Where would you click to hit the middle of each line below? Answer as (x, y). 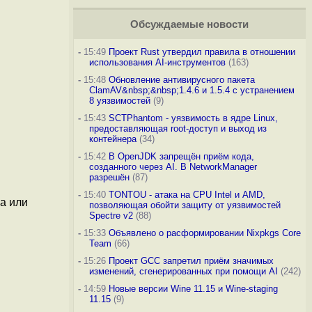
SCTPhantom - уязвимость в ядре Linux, (193, 118)
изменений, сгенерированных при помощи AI (183, 271)
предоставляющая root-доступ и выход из (178, 128)
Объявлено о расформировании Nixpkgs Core (204, 233)
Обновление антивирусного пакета (181, 80)
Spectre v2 (111, 216)
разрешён (109, 177)
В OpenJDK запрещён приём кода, (181, 156)
